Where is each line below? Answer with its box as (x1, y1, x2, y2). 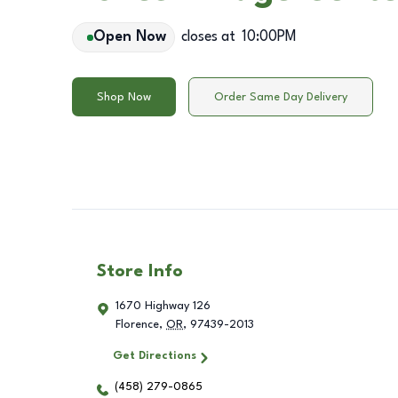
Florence (115, 319, 159, 331)
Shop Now (97, 91, 151, 103)
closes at (180, 30, 235, 44)
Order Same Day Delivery (214, 91, 347, 103)
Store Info (97, 263, 183, 282)
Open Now (92, 30, 166, 44)
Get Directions (112, 350, 196, 362)
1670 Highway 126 (115, 300, 211, 313)
